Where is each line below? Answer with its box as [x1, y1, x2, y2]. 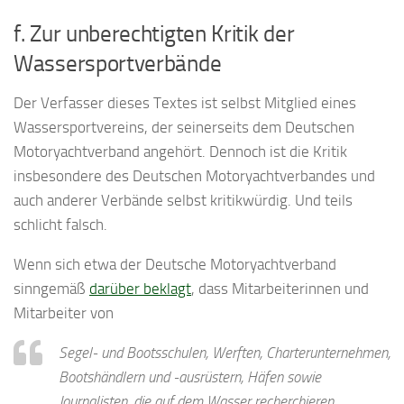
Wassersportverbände [14, 50, 222, 78]
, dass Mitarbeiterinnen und [191, 280, 369, 298]
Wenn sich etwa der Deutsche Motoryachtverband [14, 255, 336, 274]
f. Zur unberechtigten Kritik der [14, 20, 295, 48]
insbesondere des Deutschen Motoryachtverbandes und [14, 167, 375, 186]
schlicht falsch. [14, 216, 107, 234]
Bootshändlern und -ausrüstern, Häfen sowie [59, 368, 321, 387]
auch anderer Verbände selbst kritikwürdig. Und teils [14, 191, 353, 210]
